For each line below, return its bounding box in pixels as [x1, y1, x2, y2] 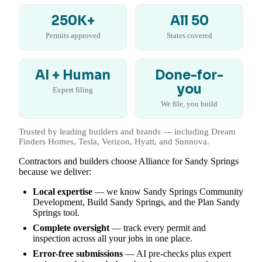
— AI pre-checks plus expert [123, 249, 231, 259]
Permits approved [45, 31, 101, 40]
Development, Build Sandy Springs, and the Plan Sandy [33, 197, 240, 208]
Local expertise [33, 187, 92, 197]
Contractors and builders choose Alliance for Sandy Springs [19, 156, 239, 167]
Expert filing [53, 85, 93, 95]
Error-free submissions [33, 249, 123, 259]
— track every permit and [109, 223, 206, 233]
